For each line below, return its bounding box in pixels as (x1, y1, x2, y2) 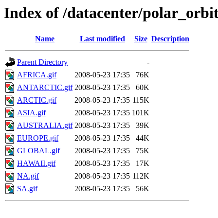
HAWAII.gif (17, 159, 55, 168)
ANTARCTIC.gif (17, 83, 73, 92)
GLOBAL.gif (17, 146, 60, 155)
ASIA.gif (17, 109, 46, 117)
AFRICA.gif (17, 71, 56, 79)
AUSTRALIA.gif (17, 121, 73, 130)
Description (151, 35, 189, 43)
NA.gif (17, 172, 39, 181)
